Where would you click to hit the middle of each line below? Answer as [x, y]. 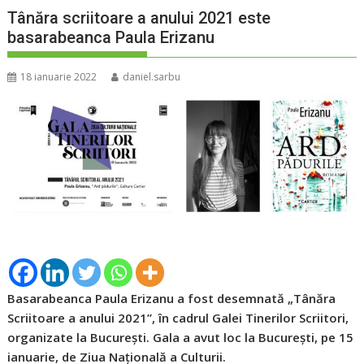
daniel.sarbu [152, 77]
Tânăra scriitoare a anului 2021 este [139, 18]
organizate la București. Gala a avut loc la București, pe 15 [181, 338]
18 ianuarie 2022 [59, 77]
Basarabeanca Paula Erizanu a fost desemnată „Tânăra [172, 299]
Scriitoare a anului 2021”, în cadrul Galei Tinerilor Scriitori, [178, 318]
